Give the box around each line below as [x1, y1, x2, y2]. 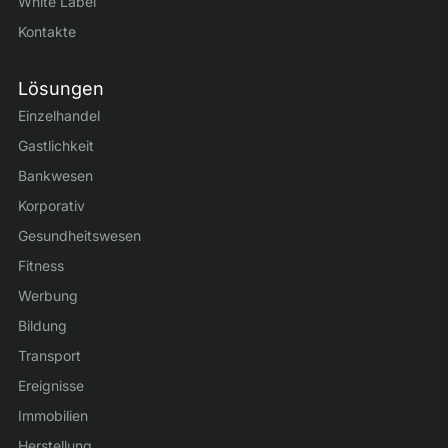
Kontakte [18, 22, 76, 40]
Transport [18, 346, 81, 364]
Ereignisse [18, 376, 84, 394]
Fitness [18, 256, 64, 274]
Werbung [18, 286, 78, 304]
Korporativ [18, 196, 85, 214]
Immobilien [18, 406, 88, 424]
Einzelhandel [18, 106, 100, 124]
